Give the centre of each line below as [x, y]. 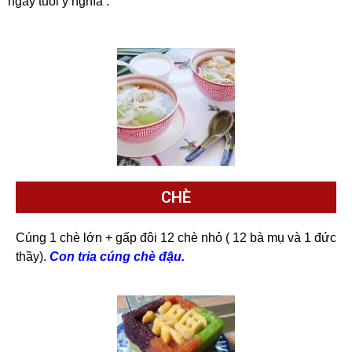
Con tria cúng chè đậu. [117, 257]
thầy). [33, 257]
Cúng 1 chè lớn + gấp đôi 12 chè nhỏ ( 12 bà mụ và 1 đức [176, 238]
